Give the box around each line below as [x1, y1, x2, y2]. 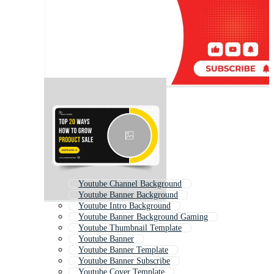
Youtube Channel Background [78, 179, 182, 189]
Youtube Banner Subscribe [78, 256, 170, 266]
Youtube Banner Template [78, 245, 168, 255]
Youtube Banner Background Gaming [78, 212, 208, 222]
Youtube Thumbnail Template [78, 223, 182, 233]
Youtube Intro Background [78, 201, 171, 211]
